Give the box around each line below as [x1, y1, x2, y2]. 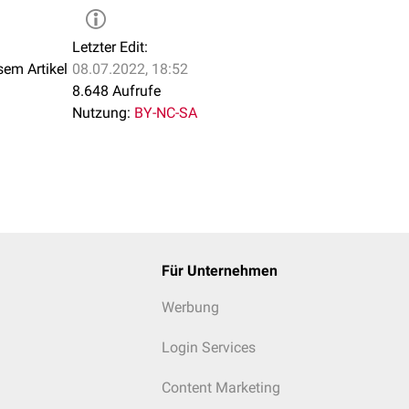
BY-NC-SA [134, 104, 197, 121]
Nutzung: [72, 104, 131, 121]
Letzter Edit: [72, 38, 148, 56]
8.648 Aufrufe [72, 82, 161, 100]
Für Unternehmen [161, 262, 278, 279]
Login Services [161, 339, 256, 356]
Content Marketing [161, 379, 280, 396]
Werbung [161, 299, 219, 316]
